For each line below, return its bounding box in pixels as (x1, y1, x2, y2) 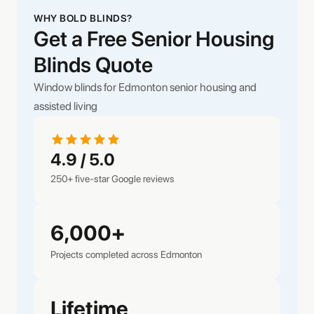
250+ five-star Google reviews (50, 172, 175, 184)
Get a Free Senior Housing (34, 25, 274, 51)
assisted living (34, 99, 97, 113)
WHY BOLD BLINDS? (34, 12, 132, 24)
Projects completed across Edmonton (50, 248, 202, 260)
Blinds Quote (34, 51, 153, 77)
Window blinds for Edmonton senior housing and (34, 80, 257, 94)
